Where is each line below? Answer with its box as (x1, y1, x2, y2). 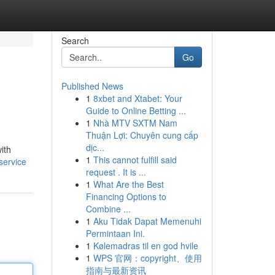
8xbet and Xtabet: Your (93, 92, 182, 104)
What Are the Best (93, 178, 164, 190)
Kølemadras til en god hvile (93, 239, 198, 252)
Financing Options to (85, 190, 166, 203)
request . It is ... (85, 166, 146, 178)
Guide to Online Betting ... (85, 104, 186, 117)
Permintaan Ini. (85, 227, 145, 239)
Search (61, 34, 89, 47)
